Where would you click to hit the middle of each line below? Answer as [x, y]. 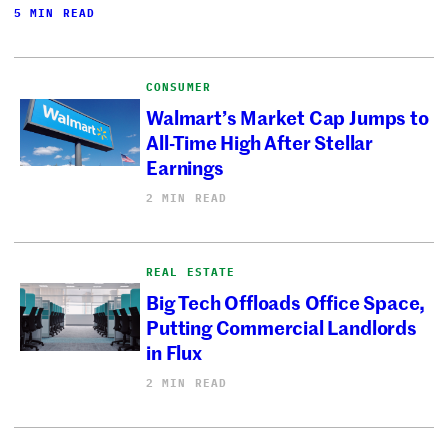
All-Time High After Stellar [259, 142]
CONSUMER [178, 86]
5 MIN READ [55, 12]
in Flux [174, 352]
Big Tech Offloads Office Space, [286, 302]
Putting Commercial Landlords [281, 327]
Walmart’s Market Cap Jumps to [287, 117]
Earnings [185, 167]
